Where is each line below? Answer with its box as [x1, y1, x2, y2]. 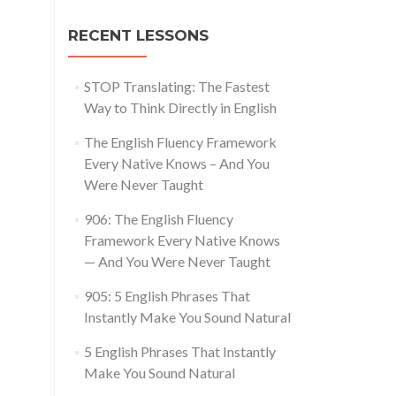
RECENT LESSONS [68, 27, 209, 45]
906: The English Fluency [83, 210, 233, 228]
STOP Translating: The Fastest [83, 78, 270, 95]
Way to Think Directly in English [83, 99, 277, 117]
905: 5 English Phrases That [83, 287, 250, 305]
